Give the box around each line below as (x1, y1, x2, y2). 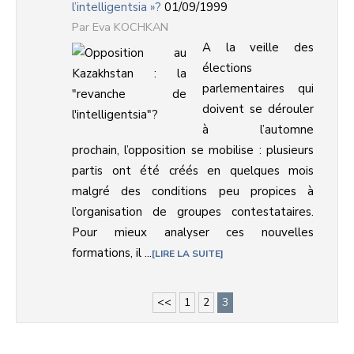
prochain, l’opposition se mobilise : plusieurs (72, 142, 314, 158)
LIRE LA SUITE (155, 247, 220, 260)
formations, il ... (72, 245, 152, 261)
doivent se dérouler (202, 101, 314, 117)
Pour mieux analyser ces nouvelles (72, 224, 314, 240)
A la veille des (202, 40, 314, 55)
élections (202, 60, 252, 76)
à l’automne (202, 122, 314, 137)
